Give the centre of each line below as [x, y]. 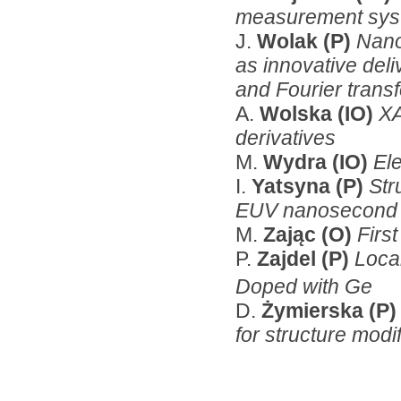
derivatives [286, 137]
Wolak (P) [307, 41]
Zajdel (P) [306, 258]
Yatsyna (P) [310, 186]
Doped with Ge [304, 287]
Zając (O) [310, 234]
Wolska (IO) [319, 113]
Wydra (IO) [318, 162]
